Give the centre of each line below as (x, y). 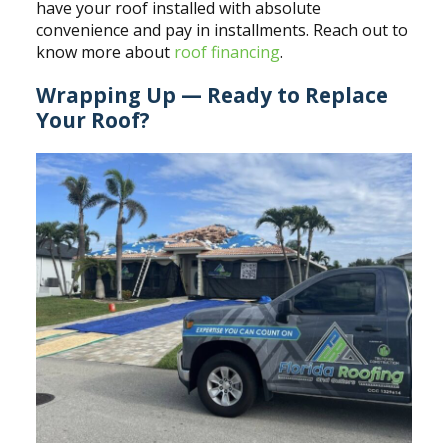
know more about (104, 52)
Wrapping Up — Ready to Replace (211, 95)
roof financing (226, 52)
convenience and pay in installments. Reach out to (221, 30)
